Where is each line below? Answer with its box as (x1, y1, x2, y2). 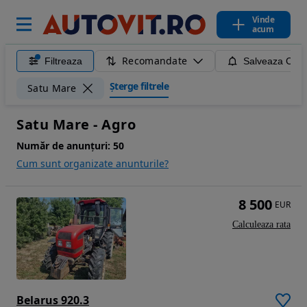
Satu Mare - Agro (16, 115, 136, 134)
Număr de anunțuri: (16, 139, 110, 152)
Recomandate (122, 54, 188, 67)
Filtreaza (45, 56, 82, 66)
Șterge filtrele (109, 79, 169, 93)
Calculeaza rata (232, 219, 291, 230)
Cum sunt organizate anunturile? (16, 157, 169, 170)
